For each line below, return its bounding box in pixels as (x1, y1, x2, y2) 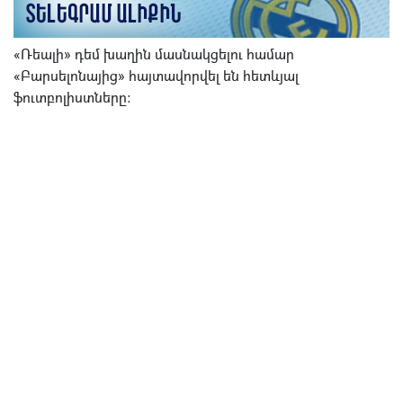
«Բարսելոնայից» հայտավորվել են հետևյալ (13, 67, 299, 85)
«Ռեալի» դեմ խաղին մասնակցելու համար (13, 46, 294, 64)
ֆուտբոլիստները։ (13, 89, 131, 107)
